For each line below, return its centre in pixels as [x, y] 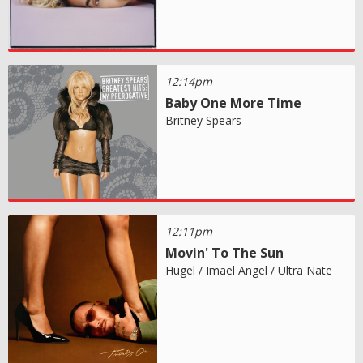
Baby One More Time [234, 103]
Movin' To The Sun [225, 253]
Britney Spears [204, 121]
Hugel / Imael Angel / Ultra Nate [249, 271]
